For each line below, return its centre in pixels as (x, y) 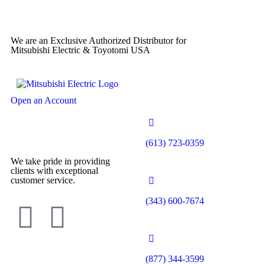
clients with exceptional (54, 171)
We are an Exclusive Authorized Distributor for (98, 41)
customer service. (43, 180)
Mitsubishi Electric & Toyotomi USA (80, 50)
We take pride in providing (60, 161)
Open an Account (43, 101)
